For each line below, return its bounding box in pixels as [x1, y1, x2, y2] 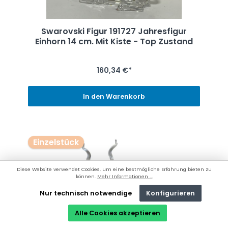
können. [75, 173, 97, 180]
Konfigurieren [146, 189, 195, 197]
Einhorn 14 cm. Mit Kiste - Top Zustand [35, 36, 193, 48]
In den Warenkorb [83, 92, 145, 101]
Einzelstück [33, 136, 79, 148]
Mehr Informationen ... [97, 173, 153, 180]
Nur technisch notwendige [40, 189, 132, 197]
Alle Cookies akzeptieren [74, 209, 160, 217]
